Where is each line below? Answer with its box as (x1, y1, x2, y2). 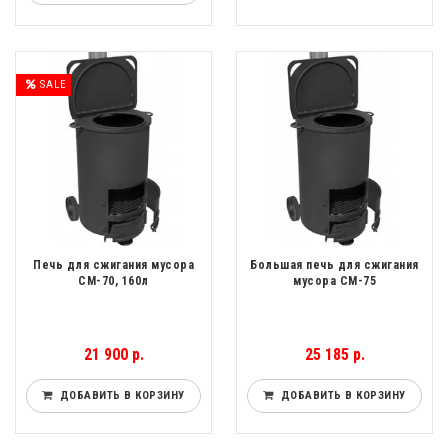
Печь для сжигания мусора (33, 258, 194, 273)
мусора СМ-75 (293, 274, 376, 289)
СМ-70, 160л (78, 274, 149, 289)
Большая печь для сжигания (250, 258, 419, 273)
